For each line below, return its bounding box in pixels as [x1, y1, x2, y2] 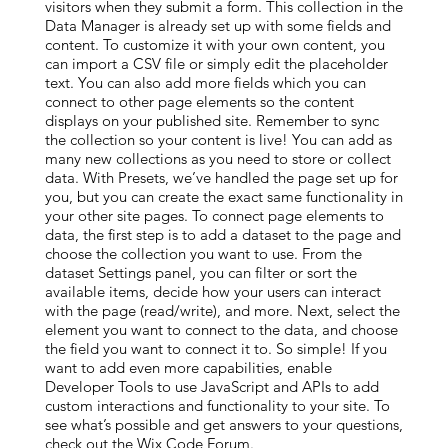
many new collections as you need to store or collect [44, 149, 391, 168]
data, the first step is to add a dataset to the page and [44, 225, 401, 244]
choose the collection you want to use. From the [44, 244, 362, 263]
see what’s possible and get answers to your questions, [44, 415, 403, 434]
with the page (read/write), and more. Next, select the [44, 301, 400, 320]
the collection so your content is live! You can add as [44, 130, 392, 149]
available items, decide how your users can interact [44, 282, 381, 301]
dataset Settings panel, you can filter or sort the [44, 263, 357, 282]
